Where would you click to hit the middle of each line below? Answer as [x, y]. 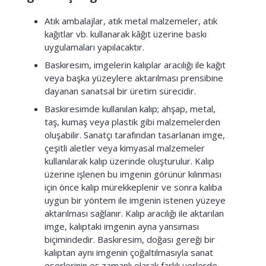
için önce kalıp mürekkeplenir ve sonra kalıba [133, 187]
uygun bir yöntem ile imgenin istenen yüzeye [135, 200]
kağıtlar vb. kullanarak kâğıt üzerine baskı [126, 34]
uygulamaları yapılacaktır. [94, 47]
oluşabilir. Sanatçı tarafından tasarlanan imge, [135, 135]
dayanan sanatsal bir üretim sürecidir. [120, 91]
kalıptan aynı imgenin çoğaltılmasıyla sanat [129, 252]
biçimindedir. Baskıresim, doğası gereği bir [130, 239]
